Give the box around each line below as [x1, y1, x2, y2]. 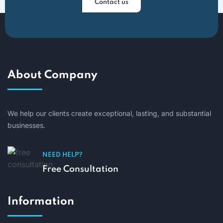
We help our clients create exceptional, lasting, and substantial [7, 109, 211, 117]
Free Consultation [42, 164, 118, 174]
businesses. [7, 120, 45, 129]
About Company [7, 69, 98, 81]
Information [7, 196, 74, 207]
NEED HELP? [42, 151, 83, 158]
